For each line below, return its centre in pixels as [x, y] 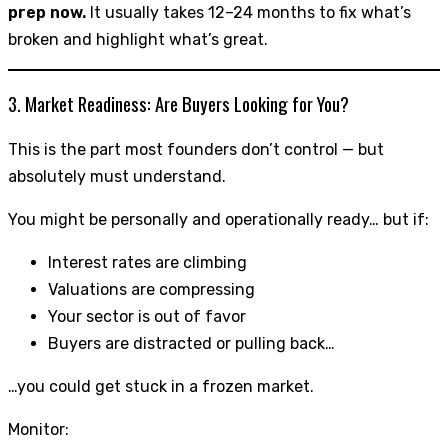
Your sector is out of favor [147, 316]
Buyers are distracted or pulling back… [191, 343]
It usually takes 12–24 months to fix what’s [248, 13]
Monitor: [38, 429]
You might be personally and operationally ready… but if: [218, 219]
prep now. [47, 13]
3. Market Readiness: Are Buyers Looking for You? [178, 103]
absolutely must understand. [117, 176]
